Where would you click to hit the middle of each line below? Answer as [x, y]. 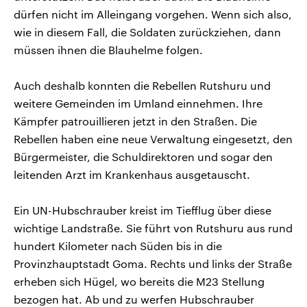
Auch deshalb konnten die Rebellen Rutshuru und [142, 85]
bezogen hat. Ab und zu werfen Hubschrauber [134, 299]
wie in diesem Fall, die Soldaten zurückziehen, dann [147, 32]
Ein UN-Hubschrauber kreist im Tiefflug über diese [143, 210]
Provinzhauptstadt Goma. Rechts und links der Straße [153, 263]
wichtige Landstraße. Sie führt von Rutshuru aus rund [153, 228]
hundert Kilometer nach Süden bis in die [118, 245]
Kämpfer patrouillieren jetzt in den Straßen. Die [135, 121]
